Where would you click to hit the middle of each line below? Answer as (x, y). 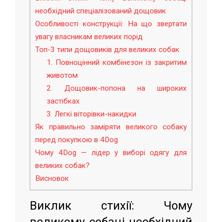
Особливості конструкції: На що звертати (111, 24)
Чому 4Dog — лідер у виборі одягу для (111, 153)
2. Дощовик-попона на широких (116, 88)
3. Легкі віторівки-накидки (91, 114)
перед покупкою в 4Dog (77, 140)
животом (62, 76)
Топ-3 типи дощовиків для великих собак (107, 50)
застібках (63, 101)
